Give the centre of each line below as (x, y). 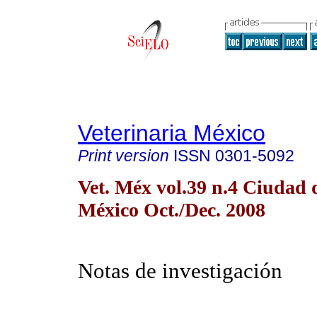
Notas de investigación (180, 271)
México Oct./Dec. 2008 (172, 209)
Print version (123, 156)
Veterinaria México (172, 133)
